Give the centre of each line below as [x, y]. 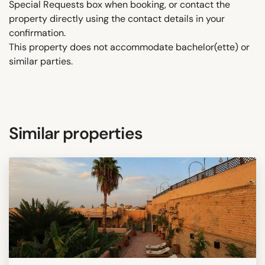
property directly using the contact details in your [117, 18]
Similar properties [76, 133]
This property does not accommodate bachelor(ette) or [129, 47]
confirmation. [37, 33]
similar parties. [41, 61]
